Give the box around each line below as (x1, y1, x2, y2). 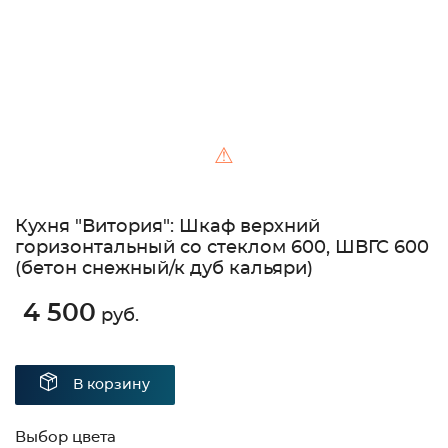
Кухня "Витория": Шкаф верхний (15, 218, 320, 237)
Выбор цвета (15, 430, 116, 446)
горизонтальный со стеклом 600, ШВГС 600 (15, 239, 429, 258)
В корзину (73, 378, 150, 393)
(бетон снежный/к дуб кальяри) (15, 260, 313, 279)
